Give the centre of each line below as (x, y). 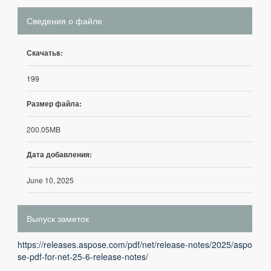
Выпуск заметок (58, 218)
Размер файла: (54, 103)
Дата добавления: (59, 154)
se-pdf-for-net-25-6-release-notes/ (83, 256)
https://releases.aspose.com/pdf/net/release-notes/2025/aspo (135, 244)
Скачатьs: (45, 53)
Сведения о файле (64, 21)
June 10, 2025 (50, 180)
